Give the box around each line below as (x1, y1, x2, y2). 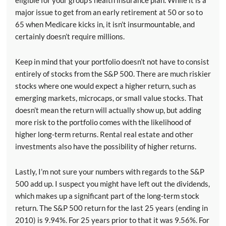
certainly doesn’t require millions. (15, 32, 125, 41)
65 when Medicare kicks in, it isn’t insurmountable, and (15, 20, 195, 29)
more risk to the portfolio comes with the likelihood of (15, 118, 191, 127)
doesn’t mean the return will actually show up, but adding (15, 105, 201, 115)
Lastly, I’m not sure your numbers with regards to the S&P (15, 167, 204, 177)
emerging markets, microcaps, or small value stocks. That (15, 93, 203, 103)
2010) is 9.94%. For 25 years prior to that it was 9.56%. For (15, 215, 209, 225)
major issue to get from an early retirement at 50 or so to (15, 8, 203, 17)
